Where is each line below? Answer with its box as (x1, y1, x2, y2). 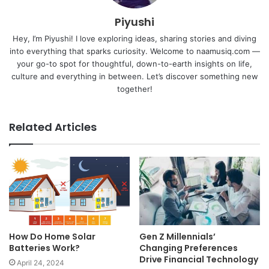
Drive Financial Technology (139, 253, 258, 265)
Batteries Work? (9, 241, 80, 254)
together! (116, 84, 153, 94)
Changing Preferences (139, 241, 238, 254)
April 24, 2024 (17, 258, 64, 267)
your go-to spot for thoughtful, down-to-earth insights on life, (17, 59, 252, 69)
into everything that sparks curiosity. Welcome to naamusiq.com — (9, 46, 260, 56)
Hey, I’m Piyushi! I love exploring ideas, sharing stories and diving (13, 34, 256, 44)
